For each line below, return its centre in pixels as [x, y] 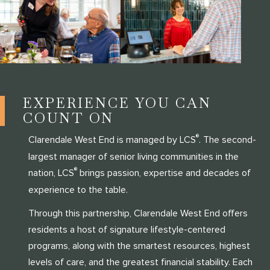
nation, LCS [51, 173]
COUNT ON [68, 118]
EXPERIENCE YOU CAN [117, 103]
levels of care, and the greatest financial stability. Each [140, 262]
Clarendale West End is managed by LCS [112, 140]
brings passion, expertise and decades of [164, 173]
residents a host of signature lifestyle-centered [127, 229]
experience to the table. [78, 190]
